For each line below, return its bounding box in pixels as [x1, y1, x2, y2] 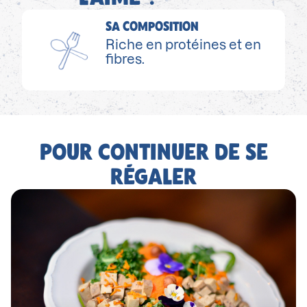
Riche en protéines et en [106, 38, 262, 52]
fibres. [106, 52, 145, 66]
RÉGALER [110, 162, 197, 191]
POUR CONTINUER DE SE [39, 137, 268, 166]
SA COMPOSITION [106, 18, 199, 35]
